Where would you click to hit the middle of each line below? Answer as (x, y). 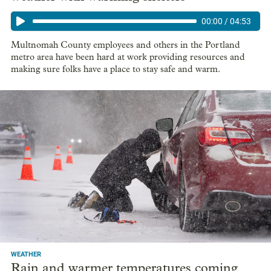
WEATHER (26, 254)
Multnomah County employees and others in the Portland (126, 45)
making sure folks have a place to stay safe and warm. (116, 69)
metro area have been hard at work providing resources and (128, 57)
